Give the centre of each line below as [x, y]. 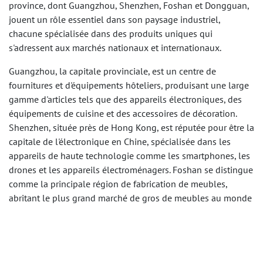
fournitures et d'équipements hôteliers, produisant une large [129, 85]
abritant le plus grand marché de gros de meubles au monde [130, 198]
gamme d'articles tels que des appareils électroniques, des [125, 100]
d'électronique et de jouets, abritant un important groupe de [128, 226]
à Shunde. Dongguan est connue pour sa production [113, 212]
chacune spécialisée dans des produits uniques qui [111, 34]
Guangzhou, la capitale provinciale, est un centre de [112, 71]
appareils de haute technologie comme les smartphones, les [129, 156]
